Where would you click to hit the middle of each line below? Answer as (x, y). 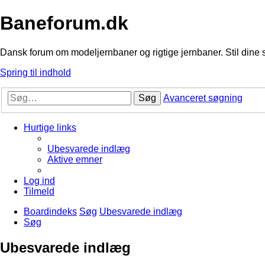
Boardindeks (50, 212)
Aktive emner (75, 160)
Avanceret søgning (203, 98)
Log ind (39, 181)
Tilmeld (39, 192)
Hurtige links (50, 128)
